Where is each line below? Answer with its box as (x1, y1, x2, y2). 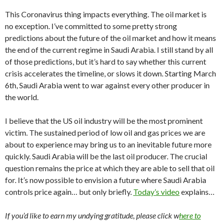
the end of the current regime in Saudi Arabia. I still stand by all (5, 45, 213, 55)
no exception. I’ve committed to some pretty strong (5, 21, 177, 31)
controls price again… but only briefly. (5, 187, 133, 197)
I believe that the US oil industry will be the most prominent (5, 116, 203, 126)
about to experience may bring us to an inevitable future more (5, 140, 212, 149)
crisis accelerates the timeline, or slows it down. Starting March (5, 69, 216, 78)
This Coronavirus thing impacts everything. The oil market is (5, 9, 207, 19)
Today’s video (133, 187, 180, 197)
